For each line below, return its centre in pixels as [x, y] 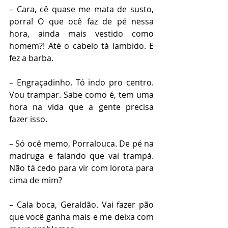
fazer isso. [29, 119]
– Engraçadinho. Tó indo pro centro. [81, 82]
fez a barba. [31, 58]
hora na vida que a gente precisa [81, 107]
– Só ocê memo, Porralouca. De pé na [81, 144]
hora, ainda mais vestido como [81, 34]
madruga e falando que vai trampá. [81, 156]
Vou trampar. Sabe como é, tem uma [81, 95]
